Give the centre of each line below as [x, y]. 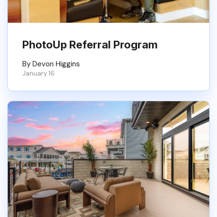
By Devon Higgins [51, 64]
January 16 [39, 73]
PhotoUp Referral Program [90, 45]
